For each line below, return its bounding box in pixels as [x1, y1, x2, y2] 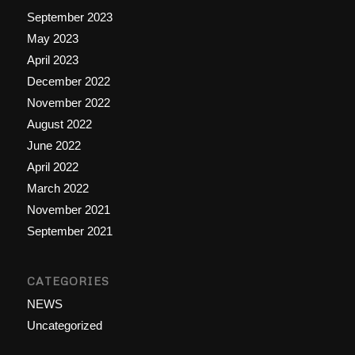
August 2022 [26, 117, 92, 132]
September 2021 [26, 224, 113, 239]
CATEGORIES [26, 274, 109, 288]
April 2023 [26, 53, 78, 67]
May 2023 [26, 32, 78, 46]
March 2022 [26, 181, 89, 196]
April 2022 [26, 160, 78, 174]
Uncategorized [26, 319, 102, 333]
